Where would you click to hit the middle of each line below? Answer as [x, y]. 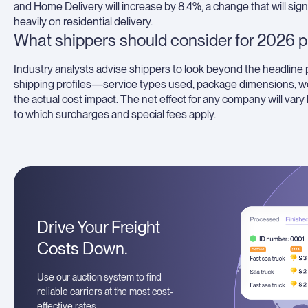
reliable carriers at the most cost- [105, 292]
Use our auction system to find [99, 277]
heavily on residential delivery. [83, 22]
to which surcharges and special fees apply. [115, 114]
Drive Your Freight [98, 228]
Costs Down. [82, 249]
